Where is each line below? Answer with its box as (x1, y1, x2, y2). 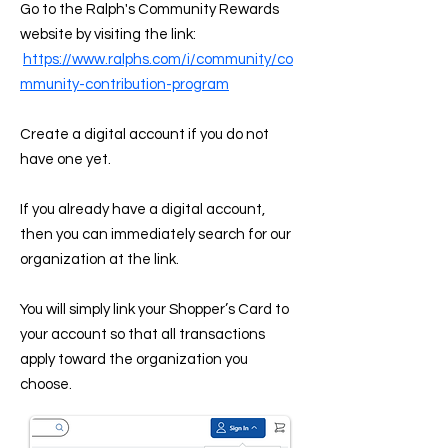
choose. (20, 377, 72, 392)
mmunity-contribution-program (20, 77, 229, 92)
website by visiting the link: (20, 27, 196, 42)
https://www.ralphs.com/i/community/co (23, 52, 293, 67)
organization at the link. (20, 252, 179, 267)
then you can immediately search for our (20, 227, 291, 242)
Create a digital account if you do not (20, 127, 269, 142)
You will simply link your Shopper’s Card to (20, 302, 289, 317)
